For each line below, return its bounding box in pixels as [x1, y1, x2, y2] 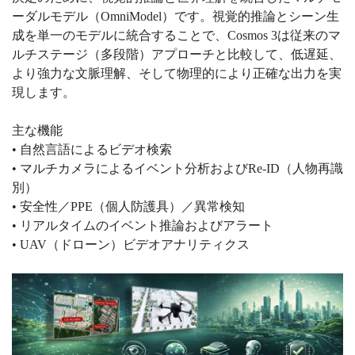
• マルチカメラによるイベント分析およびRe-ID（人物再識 [12, 161, 343, 175]
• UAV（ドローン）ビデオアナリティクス [12, 237, 250, 251]
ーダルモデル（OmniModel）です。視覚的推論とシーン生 [12, 9, 339, 23]
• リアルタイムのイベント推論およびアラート [12, 218, 273, 232]
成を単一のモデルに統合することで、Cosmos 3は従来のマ [12, 28, 341, 42]
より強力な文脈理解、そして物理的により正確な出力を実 [12, 66, 342, 80]
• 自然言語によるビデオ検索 [12, 142, 172, 156]
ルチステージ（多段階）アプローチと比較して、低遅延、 [12, 47, 342, 61]
